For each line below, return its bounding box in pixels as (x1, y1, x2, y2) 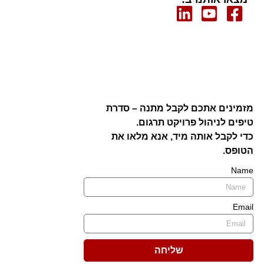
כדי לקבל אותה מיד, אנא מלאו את (111, 131, 253, 141)
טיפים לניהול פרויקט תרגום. (136, 117, 253, 127)
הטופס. (223, 146, 253, 156)
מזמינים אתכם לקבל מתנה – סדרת (106, 103, 253, 113)
